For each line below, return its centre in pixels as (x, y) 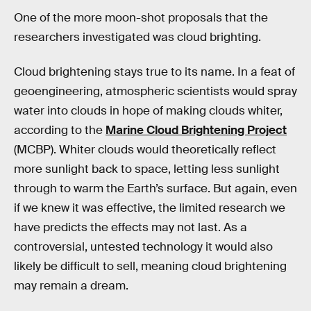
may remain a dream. (71, 285)
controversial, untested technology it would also (143, 246)
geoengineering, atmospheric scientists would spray (155, 91)
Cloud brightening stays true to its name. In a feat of (154, 72)
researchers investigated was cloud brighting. (137, 37)
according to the (60, 130)
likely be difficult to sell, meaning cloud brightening (150, 266)
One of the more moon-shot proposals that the (141, 18)
